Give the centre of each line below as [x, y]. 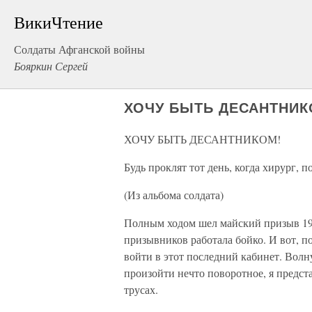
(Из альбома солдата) [174, 195]
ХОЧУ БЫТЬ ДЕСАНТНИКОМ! [202, 139]
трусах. [141, 289]
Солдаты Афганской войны [79, 49]
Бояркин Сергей [51, 66]
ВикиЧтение [58, 22]
